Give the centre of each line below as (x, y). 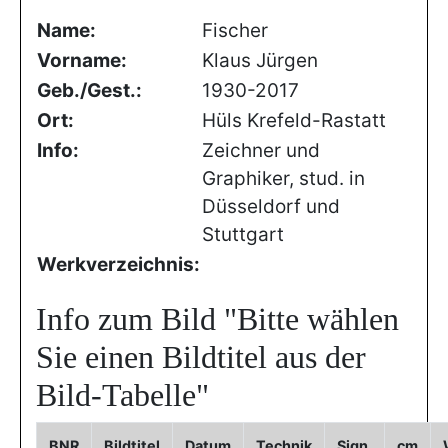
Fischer (235, 30)
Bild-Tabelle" (122, 395)
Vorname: (82, 60)
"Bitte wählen (311, 319)
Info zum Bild (130, 319)
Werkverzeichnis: (118, 264)
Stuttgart (243, 234)
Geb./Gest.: (89, 90)
